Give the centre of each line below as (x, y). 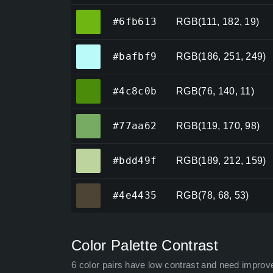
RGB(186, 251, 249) (221, 57)
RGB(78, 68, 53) (213, 196)
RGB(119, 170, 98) (218, 126)
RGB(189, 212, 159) (221, 161)
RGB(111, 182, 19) (218, 22)
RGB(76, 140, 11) (215, 91)
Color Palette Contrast (145, 246)
